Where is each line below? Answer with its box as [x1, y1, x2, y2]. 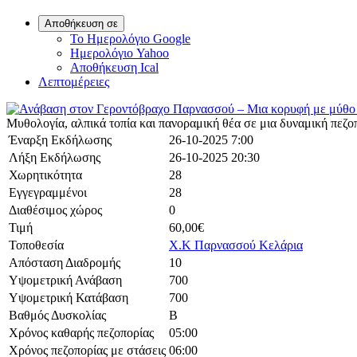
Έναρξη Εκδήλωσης [9, 133, 112, 147]
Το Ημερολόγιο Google [70, 32, 190, 46]
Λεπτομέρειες [38, 75, 109, 89]
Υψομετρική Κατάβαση [9, 291, 128, 305]
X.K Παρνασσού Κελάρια [169, 238, 303, 253]
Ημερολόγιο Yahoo [70, 46, 169, 61]
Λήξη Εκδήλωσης [9, 151, 100, 165]
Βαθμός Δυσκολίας [9, 308, 106, 323]
